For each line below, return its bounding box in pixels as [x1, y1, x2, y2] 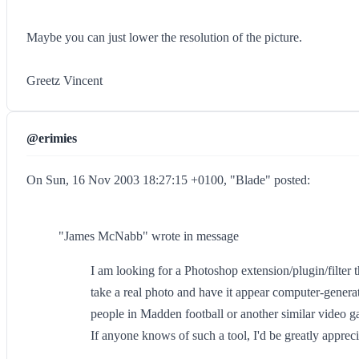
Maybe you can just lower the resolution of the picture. [26, 30, 302, 44]
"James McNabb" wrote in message [58, 229, 239, 243]
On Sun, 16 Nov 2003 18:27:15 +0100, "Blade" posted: [26, 173, 310, 187]
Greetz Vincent [26, 74, 103, 87]
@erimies [26, 131, 77, 145]
